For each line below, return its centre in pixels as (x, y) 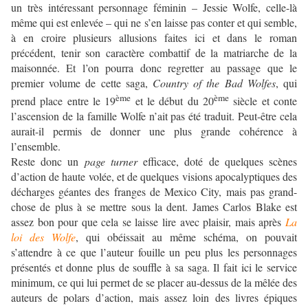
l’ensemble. (36, 146)
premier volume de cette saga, (82, 83)
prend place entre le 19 (64, 100)
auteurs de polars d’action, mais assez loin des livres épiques (154, 297)
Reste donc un (48, 161)
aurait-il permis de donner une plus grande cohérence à (154, 131)
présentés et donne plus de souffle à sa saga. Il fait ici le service (154, 267)
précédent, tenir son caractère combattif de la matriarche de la (154, 53)
